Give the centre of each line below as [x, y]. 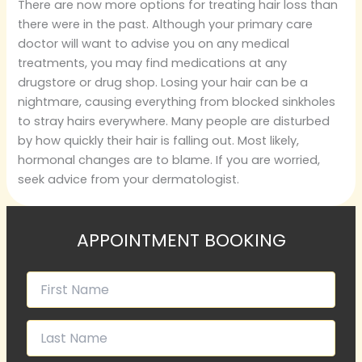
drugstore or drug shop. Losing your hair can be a [163, 82]
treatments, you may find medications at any [153, 63]
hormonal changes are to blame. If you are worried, [169, 160]
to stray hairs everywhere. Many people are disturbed [174, 121]
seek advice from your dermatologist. [129, 179]
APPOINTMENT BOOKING [181, 241]
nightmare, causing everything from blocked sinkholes [177, 101]
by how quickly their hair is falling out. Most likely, [159, 140]
